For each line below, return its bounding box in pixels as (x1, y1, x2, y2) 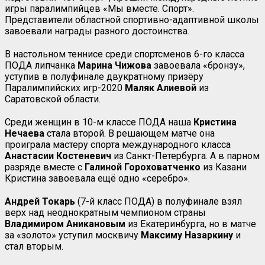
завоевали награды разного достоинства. (5, 25, 189, 37)
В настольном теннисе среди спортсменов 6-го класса (5, 49, 244, 60)
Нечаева (5, 128, 44, 139)
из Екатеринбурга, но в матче (125, 218, 256, 230)
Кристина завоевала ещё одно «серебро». (5, 173, 190, 184)
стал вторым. (5, 241, 63, 252)
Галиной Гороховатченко (85, 161, 201, 173)
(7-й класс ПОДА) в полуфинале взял (75, 196, 242, 207)
